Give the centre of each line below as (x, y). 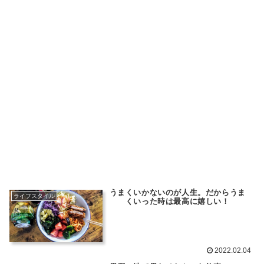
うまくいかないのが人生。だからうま (177, 192)
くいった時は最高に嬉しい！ (177, 201)
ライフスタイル (34, 196)
